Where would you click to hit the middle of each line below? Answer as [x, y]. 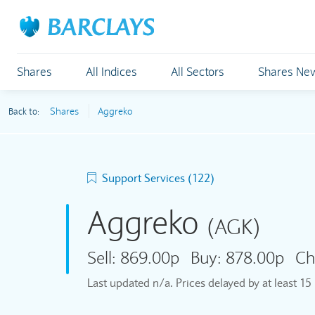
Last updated [120, 283]
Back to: [25, 112]
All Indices [111, 72]
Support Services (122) [158, 178]
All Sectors [198, 72]
